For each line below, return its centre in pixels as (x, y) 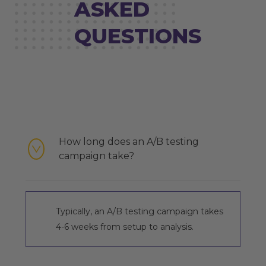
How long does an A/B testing (129, 141)
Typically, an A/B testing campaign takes (140, 211)
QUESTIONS (138, 36)
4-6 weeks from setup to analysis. (125, 227)
